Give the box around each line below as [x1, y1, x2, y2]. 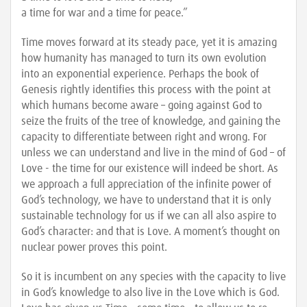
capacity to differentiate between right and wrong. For [21, 132, 267, 143]
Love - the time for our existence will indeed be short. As [21, 163, 278, 174]
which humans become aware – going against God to [21, 100, 262, 111]
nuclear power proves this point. [21, 242, 167, 253]
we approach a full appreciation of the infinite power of [21, 179, 271, 190]
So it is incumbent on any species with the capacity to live [21, 271, 286, 282]
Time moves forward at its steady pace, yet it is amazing [21, 37, 277, 48]
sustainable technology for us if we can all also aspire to [21, 210, 276, 221]
